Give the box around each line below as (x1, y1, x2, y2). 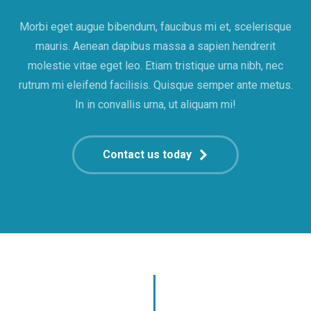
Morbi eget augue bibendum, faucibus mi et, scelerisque (19, 20, 292, 33)
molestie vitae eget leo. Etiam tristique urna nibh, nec (28, 59, 283, 72)
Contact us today (103, 148, 192, 161)
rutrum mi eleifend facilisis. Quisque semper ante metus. (18, 78, 293, 92)
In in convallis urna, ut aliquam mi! (75, 98, 236, 111)
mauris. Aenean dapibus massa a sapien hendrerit (35, 40, 276, 53)
